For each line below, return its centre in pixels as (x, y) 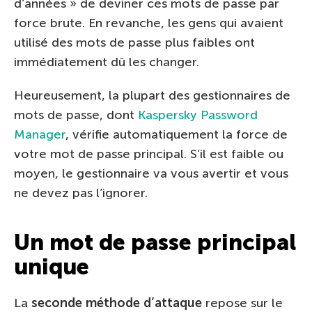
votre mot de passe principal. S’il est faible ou (149, 154)
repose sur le (242, 303)
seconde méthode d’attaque (117, 303)
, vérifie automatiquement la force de (177, 134)
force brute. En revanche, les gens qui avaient (149, 23)
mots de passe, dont (76, 115)
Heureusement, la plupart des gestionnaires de (152, 95)
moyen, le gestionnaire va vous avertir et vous (151, 173)
